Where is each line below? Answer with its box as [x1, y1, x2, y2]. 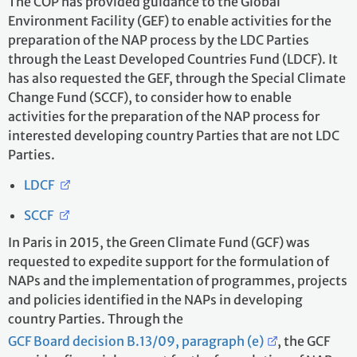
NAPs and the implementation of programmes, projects [8, 273, 347, 288]
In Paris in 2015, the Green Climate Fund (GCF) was [8, 234, 310, 250]
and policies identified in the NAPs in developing [8, 292, 303, 308]
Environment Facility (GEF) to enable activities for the [8, 13, 331, 29]
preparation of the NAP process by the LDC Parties [8, 32, 309, 48]
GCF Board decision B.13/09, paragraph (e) [8, 333, 264, 349]
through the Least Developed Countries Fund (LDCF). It [8, 51, 338, 67]
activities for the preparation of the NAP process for [8, 108, 320, 124]
